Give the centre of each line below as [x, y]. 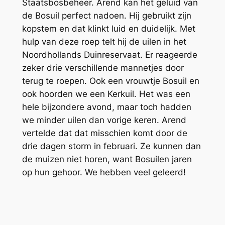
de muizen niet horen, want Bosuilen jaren [107, 159]
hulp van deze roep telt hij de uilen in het [104, 42]
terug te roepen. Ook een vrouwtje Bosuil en [110, 81]
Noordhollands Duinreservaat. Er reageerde [109, 55]
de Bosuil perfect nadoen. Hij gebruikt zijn [106, 16]
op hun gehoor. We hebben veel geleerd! [104, 173]
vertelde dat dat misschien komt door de [104, 133]
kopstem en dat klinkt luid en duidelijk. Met [108, 29]
